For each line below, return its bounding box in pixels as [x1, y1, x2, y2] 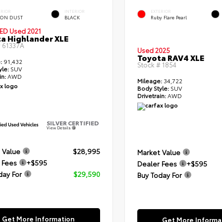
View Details [46, 125, 72, 131]
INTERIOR [64, 8, 85, 14]
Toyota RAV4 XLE [137, 52, 204, 63]
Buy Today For [137, 170, 182, 180]
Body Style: [137, 84, 169, 93]
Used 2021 [9, 26, 41, 36]
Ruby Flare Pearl [150, 14, 187, 21]
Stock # [137, 60, 161, 69]
